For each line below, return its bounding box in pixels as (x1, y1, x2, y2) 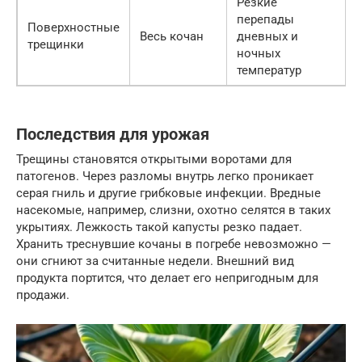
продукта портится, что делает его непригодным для (16, 270, 318, 285)
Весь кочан (140, 28, 204, 44)
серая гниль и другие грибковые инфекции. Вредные (16, 185, 321, 200)
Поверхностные (27, 19, 120, 35)
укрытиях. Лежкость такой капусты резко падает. (16, 219, 302, 234)
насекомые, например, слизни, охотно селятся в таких (16, 202, 330, 217)
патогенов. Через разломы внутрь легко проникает (16, 168, 314, 183)
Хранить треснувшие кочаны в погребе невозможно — (16, 236, 331, 251)
